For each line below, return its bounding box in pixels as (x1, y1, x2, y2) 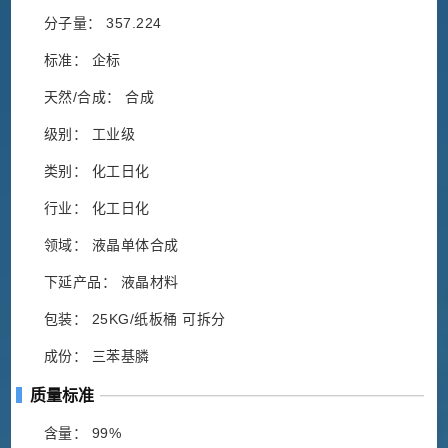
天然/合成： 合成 (43, 89, 155, 106)
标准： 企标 (43, 52, 121, 69)
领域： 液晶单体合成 (43, 237, 179, 254)
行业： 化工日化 (43, 200, 150, 217)
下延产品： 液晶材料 (43, 274, 179, 291)
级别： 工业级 (43, 126, 136, 143)
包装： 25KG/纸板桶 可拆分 (43, 311, 226, 328)
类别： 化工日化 (43, 163, 150, 180)
